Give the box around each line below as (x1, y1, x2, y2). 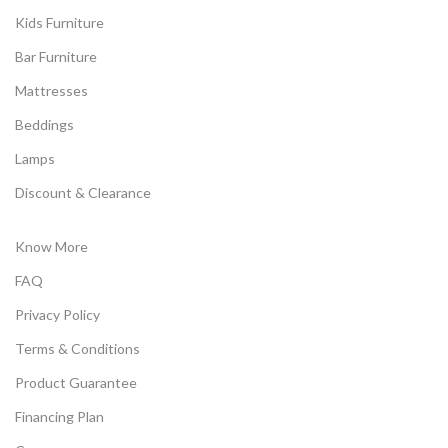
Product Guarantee (15, 374, 137, 392)
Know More (15, 238, 88, 256)
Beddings (15, 116, 74, 134)
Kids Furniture (15, 14, 104, 32)
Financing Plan (15, 408, 104, 426)
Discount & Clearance (15, 184, 151, 202)
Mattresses (15, 82, 88, 100)
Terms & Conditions (15, 340, 140, 358)
